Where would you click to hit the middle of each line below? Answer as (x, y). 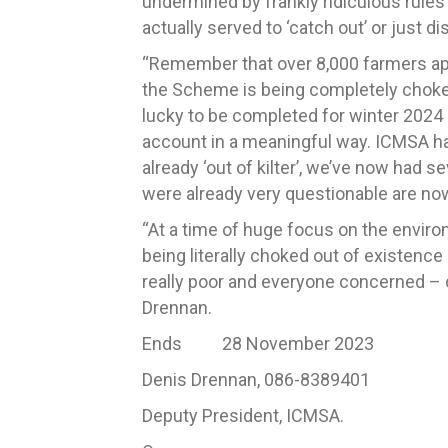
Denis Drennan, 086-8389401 (256, 380)
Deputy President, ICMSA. (243, 416)
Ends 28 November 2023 (258, 344)
